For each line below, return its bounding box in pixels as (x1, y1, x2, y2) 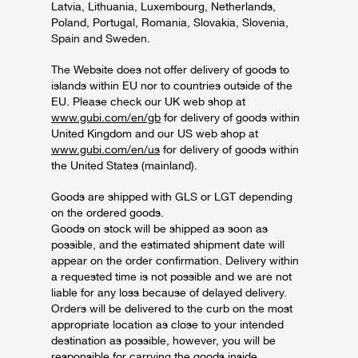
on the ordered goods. (51, 206, 164, 219)
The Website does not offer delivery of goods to (51, 63, 289, 76)
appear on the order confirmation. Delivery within (51, 254, 299, 267)
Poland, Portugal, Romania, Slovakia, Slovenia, (51, 16, 288, 29)
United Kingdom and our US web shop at (51, 127, 258, 140)
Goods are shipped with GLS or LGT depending (51, 190, 292, 203)
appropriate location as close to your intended (51, 318, 284, 331)
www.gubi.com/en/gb (51, 111, 161, 124)
